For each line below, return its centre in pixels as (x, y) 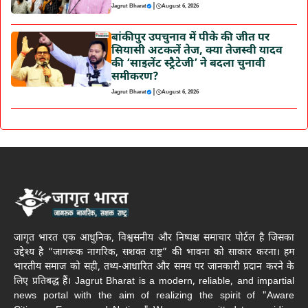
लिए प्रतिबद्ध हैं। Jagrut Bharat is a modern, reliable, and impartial (154, 282)
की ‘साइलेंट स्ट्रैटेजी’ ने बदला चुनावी (188, 64)
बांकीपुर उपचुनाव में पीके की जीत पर (190, 38)
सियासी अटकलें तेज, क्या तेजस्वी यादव (197, 51)
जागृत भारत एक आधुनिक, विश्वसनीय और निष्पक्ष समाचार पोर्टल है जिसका (154, 239)
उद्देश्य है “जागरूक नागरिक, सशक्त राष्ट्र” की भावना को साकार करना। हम (154, 253)
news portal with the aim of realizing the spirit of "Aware (154, 296)
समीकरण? (135, 77)
